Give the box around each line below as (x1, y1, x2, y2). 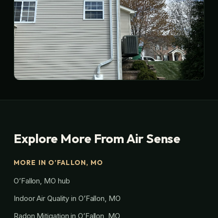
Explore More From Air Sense (14, 130, 181, 146)
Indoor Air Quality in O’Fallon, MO (14, 193, 121, 203)
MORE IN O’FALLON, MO (14, 158, 104, 167)
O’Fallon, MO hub (14, 176, 70, 185)
